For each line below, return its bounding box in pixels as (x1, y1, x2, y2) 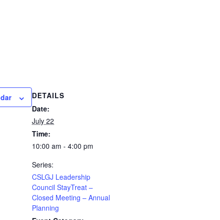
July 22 (32, 116, 54, 126)
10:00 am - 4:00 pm (32, 141, 93, 151)
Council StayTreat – (32, 182, 93, 192)
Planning (32, 203, 59, 213)
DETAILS (32, 90, 64, 101)
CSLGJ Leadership (32, 172, 90, 182)
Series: (32, 160, 54, 170)
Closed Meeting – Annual (32, 192, 110, 203)
